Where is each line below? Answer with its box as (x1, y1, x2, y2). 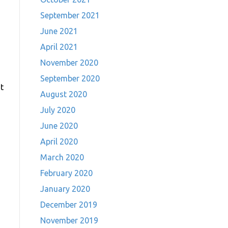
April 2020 (40, 137, 78, 146)
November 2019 (40, 216, 98, 225)
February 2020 (40, 168, 93, 178)
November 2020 (40, 58, 98, 67)
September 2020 (40, 74, 100, 83)
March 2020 (40, 153, 84, 162)
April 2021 (40, 42, 78, 51)
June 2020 (40, 121, 78, 130)
